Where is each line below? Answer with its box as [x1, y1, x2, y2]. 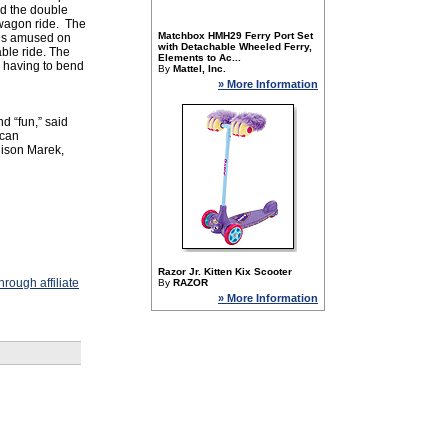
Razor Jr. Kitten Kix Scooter [158, 266, 292, 277]
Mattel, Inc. [173, 63, 226, 74]
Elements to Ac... [158, 52, 241, 63]
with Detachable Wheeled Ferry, [158, 41, 312, 52]
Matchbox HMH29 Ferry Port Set [158, 30, 313, 41]
